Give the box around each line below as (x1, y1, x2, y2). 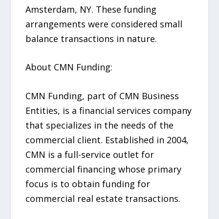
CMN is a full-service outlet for (25, 149, 154, 161)
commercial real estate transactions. (25, 193, 181, 205)
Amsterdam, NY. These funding (25, 3, 157, 15)
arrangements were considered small (25, 18, 183, 30)
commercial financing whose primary (25, 163, 182, 175)
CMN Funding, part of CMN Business (25, 90, 179, 102)
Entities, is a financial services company (25, 105, 192, 117)
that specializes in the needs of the (25, 119, 174, 131)
